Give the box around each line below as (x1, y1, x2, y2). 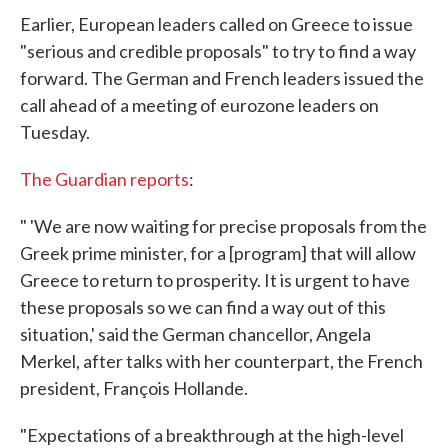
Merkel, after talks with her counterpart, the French (20, 350, 423, 372)
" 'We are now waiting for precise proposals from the (20, 215, 427, 237)
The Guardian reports (20, 168, 189, 190)
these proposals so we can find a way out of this (20, 296, 386, 318)
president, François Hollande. (20, 377, 248, 399)
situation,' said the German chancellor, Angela (20, 323, 371, 345)
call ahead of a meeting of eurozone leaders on (20, 94, 379, 116)
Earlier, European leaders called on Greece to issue (20, 13, 413, 35)
